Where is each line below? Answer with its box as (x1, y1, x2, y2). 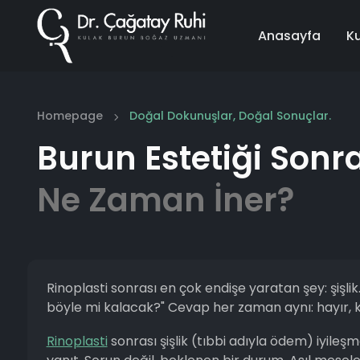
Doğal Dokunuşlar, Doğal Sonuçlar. (129, 108, 331, 124)
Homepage (36, 108, 103, 124)
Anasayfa (258, 26, 321, 45)
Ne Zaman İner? (36, 178, 294, 223)
